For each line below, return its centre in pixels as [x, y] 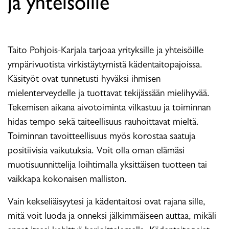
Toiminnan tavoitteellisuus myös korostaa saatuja [101, 137]
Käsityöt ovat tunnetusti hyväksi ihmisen [84, 80]
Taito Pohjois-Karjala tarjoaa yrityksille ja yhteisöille [106, 51]
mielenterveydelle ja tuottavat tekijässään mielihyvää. [109, 94]
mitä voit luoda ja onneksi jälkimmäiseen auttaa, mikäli [112, 217]
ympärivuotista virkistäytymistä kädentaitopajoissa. [105, 66]
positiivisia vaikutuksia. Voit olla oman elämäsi [96, 152]
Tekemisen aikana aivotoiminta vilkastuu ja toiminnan [109, 109]
